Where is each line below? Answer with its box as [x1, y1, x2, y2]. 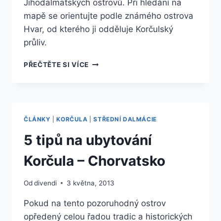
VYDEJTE [88, 58, 122, 67]
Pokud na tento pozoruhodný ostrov [24, 198, 166, 208]
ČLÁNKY [24, 115, 51, 123]
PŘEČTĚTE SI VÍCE [24, 61, 89, 69]
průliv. [24, 37, 47, 48]
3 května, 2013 [67, 179, 115, 187]
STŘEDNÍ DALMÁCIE [93, 115, 157, 123]
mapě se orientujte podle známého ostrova [24, 11, 193, 21]
